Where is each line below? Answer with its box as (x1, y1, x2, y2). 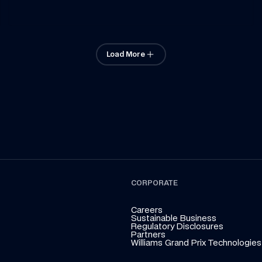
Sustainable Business (131, 213, 216, 223)
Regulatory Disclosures (131, 221, 223, 231)
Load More (106, 50, 145, 58)
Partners (131, 229, 166, 239)
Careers (131, 205, 163, 215)
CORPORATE (131, 178, 178, 187)
